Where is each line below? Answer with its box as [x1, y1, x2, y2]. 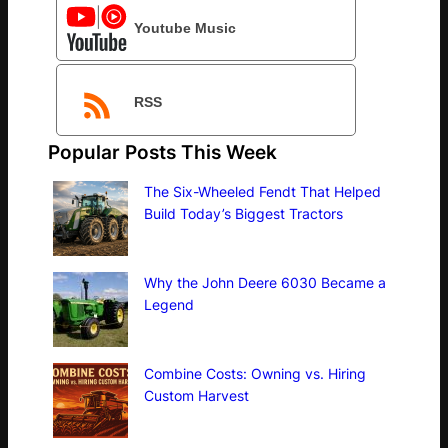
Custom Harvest [144, 387, 249, 405]
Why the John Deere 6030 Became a [144, 274, 386, 292]
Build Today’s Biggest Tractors [144, 205, 343, 223]
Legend [144, 296, 194, 314]
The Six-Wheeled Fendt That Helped [144, 183, 381, 201]
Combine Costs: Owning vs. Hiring [144, 365, 366, 383]
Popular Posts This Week [48, 140, 277, 163]
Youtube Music [133, 19, 236, 36]
